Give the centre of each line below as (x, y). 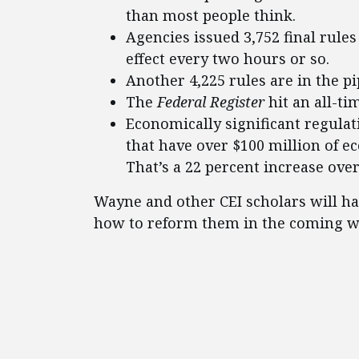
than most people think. (211, 15)
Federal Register (211, 102)
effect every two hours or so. (228, 58)
